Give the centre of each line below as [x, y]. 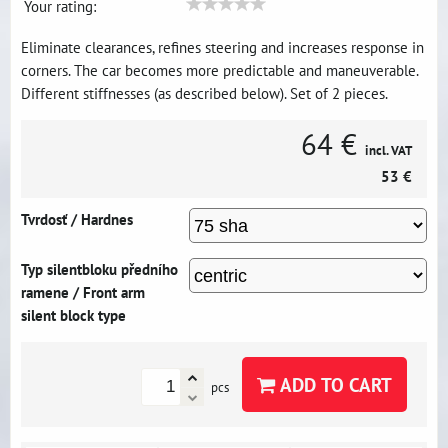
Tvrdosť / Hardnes [77, 219]
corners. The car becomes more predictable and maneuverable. [219, 70]
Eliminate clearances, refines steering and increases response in [222, 47]
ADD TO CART [333, 384]
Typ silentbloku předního [99, 269]
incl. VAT [388, 150]
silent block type [73, 315]
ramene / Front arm [83, 292]
